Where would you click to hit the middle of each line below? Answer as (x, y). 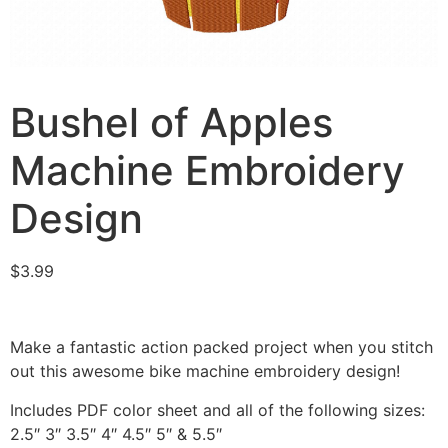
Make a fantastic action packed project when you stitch (221, 347)
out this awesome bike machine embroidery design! (205, 371)
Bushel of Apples (171, 122)
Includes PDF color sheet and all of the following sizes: (217, 409)
